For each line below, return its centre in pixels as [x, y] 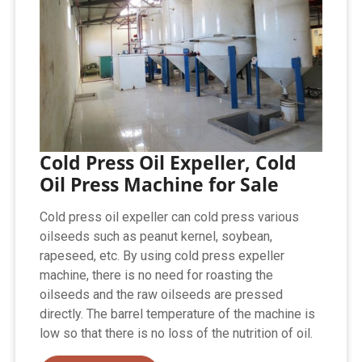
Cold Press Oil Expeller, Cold [168, 163]
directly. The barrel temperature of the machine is [178, 314]
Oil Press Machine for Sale [160, 185]
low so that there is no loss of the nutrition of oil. [177, 334]
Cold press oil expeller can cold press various [170, 217]
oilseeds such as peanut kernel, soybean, [156, 237]
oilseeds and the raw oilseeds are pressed [162, 295]
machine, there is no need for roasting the [157, 276]
